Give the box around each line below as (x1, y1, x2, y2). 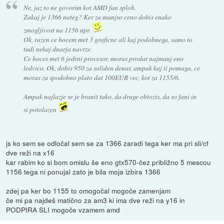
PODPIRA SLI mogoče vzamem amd (6, 204, 120, 214)
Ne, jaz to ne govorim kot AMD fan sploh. (23, 2, 136, 12)
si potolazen (23, 104, 58, 114)
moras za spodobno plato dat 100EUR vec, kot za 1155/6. (23, 72, 180, 82)
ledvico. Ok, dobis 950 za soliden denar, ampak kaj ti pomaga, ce (23, 62, 200, 72)
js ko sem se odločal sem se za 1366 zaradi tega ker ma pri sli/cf (6, 137, 209, 148)
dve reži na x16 (6, 147, 55, 157)
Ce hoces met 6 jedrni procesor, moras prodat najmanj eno (23, 53, 183, 63)
